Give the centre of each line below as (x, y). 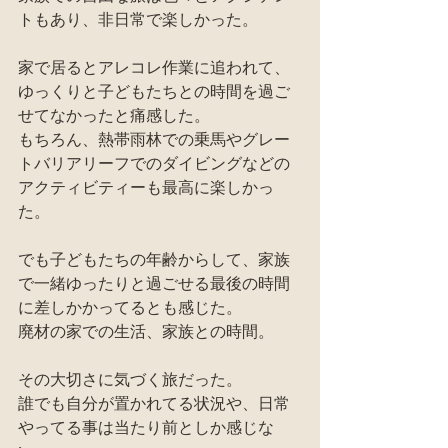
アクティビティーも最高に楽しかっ (146, 187)
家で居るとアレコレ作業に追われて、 (154, 67)
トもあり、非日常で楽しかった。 (138, 19)
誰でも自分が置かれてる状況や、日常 (154, 403)
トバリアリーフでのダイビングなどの (154, 163)
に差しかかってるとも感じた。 (130, 307)
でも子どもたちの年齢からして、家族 (154, 259)
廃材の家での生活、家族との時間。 (146, 331)
